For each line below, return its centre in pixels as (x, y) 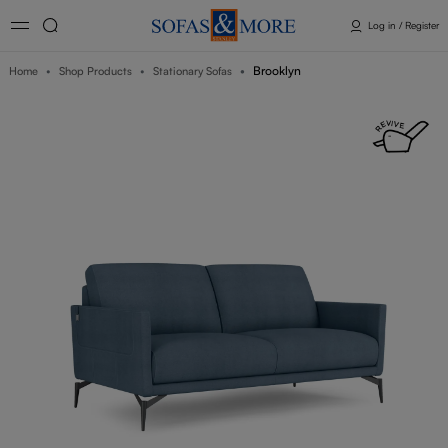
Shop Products (95, 71)
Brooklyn (276, 70)
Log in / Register (403, 25)
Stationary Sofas (192, 71)
